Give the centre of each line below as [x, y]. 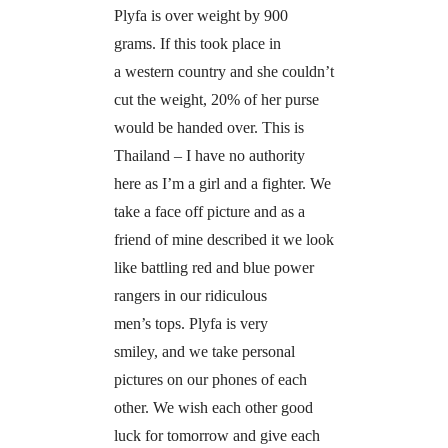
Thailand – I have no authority [209, 155]
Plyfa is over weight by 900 [200, 15]
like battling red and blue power [213, 267]
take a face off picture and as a [209, 211]
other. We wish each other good [213, 407]
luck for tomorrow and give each [216, 435]
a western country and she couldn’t [223, 71]
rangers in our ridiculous [190, 295]
